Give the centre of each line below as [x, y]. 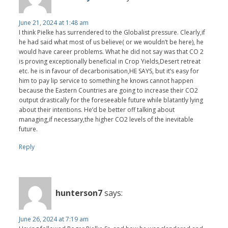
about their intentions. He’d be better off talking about [97, 109]
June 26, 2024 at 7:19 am [54, 219]
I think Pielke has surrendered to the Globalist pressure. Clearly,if [112, 32]
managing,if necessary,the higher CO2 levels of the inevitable [106, 119]
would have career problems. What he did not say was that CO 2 [111, 51]
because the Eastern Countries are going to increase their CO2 [109, 90]
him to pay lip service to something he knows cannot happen [106, 80]
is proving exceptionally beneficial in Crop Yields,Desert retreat [110, 61]
